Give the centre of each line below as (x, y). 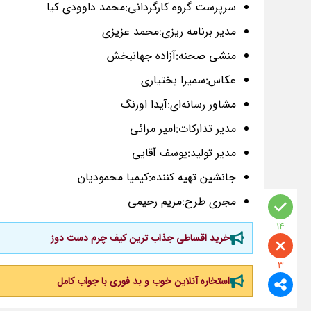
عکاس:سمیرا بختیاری (188, 81)
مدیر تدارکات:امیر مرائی (183, 129)
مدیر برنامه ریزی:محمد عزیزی (169, 32)
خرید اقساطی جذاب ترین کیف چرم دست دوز (140, 238)
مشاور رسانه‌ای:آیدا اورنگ (178, 105)
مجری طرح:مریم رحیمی (182, 202)
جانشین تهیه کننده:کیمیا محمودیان (157, 178)
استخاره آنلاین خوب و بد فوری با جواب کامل (143, 281)
